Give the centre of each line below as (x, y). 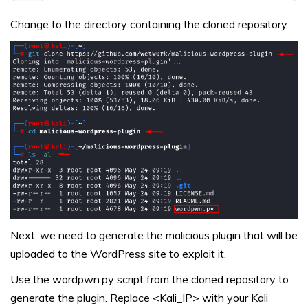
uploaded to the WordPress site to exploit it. (118, 253)
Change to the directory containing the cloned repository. (150, 24)
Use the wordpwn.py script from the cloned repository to (150, 279)
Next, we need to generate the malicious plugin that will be (154, 235)
